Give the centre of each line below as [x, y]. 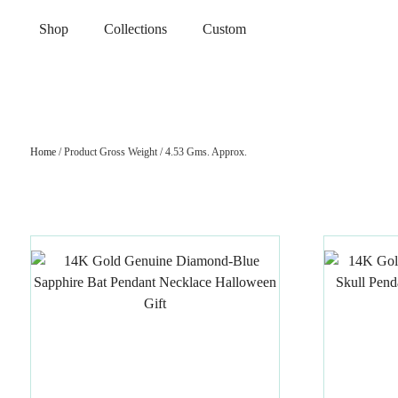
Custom [224, 29]
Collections [135, 29]
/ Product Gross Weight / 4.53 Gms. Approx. [151, 152]
